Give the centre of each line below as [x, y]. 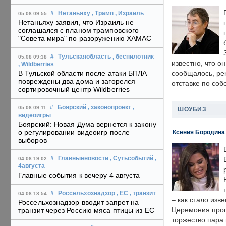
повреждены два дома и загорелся [77, 81]
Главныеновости [83, 159]
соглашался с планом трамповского [79, 31]
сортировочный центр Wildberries [74, 90]
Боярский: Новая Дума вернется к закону [87, 124]
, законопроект [109, 108]
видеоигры [35, 115]
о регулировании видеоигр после [74, 132]
